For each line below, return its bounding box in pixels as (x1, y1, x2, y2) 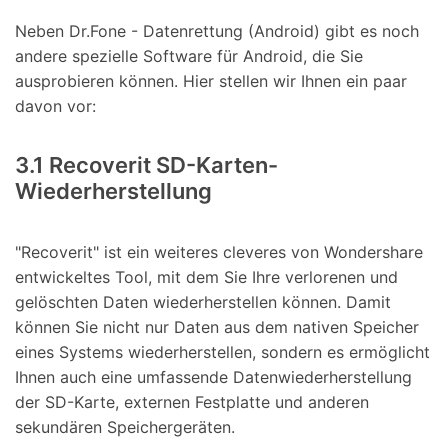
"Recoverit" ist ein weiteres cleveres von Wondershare (15, 242, 423, 263)
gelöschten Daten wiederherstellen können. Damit (15, 292, 391, 313)
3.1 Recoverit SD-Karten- (15, 151, 278, 178)
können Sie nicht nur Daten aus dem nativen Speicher (15, 317, 419, 338)
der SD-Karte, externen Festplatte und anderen (15, 392, 369, 413)
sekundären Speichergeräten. (15, 417, 235, 438)
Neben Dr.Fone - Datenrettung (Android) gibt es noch (15, 20, 419, 41)
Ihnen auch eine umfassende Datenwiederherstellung (15, 367, 412, 388)
